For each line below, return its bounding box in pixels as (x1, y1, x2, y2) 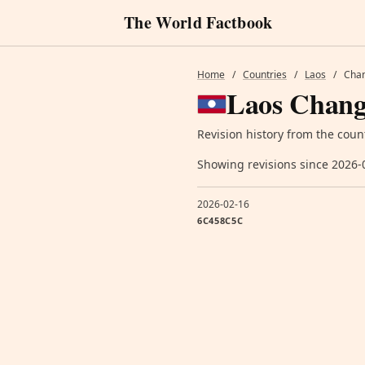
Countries (243, 68, 287, 81)
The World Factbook (124, 11, 273, 34)
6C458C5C (197, 214, 244, 226)
